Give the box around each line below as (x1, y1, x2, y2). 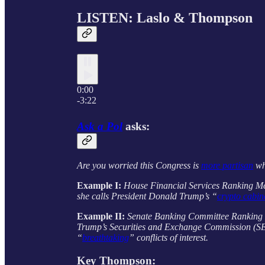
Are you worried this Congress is (77, 160, 201, 170)
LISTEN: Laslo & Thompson (77, 10, 253, 26)
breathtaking (82, 232, 129, 243)
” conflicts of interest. (129, 232, 208, 243)
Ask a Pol (77, 120, 122, 133)
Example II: (77, 211, 125, 221)
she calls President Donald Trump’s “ (77, 190, 217, 201)
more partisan (201, 160, 253, 170)
